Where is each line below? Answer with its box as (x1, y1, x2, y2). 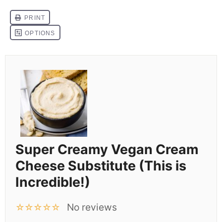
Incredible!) (15, 174, 90, 190)
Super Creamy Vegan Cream (15, 141, 199, 158)
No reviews (67, 201, 117, 213)
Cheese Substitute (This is (15, 158, 186, 174)
